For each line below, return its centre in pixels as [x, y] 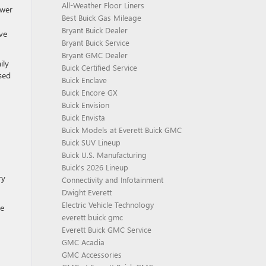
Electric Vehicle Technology [107, 205]
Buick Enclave [84, 80]
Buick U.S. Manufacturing [104, 155]
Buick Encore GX [89, 92]
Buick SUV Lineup [91, 142]
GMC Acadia [83, 242]
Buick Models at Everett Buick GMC [121, 130]
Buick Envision [85, 105]
